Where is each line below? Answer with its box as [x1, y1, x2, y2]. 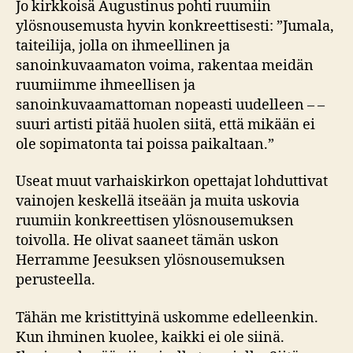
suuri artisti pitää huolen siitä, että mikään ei [16, 115, 315, 134]
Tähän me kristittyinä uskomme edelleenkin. [16, 308, 318, 327]
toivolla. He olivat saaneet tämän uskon [16, 232, 279, 250]
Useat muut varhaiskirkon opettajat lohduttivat [16, 173, 328, 191]
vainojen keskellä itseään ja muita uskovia [16, 192, 299, 210]
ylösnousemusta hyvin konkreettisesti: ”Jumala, [16, 17, 334, 35]
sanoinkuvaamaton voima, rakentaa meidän [16, 56, 314, 75]
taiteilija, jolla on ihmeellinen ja [16, 36, 230, 55]
